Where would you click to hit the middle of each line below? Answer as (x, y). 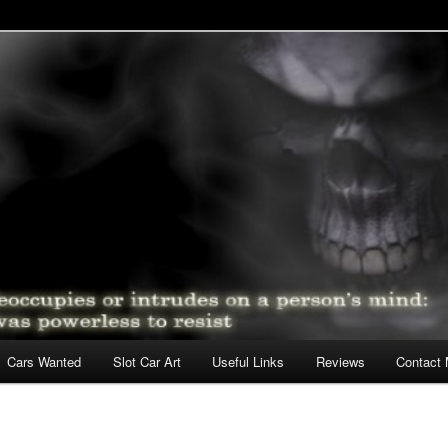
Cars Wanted (44, 362)
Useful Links (248, 362)
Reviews (340, 362)
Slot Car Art (146, 362)
